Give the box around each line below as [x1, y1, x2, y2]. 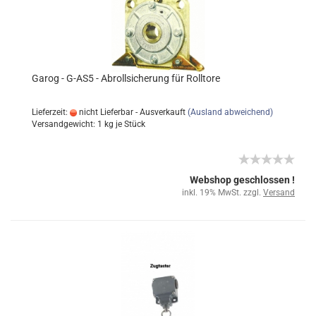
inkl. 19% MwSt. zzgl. [182, 188, 263, 197]
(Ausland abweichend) [188, 107, 273, 117]
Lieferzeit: [32, 107, 70, 117]
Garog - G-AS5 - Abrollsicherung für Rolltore [32, 73, 220, 84]
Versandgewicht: [32, 119, 97, 129]
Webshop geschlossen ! [190, 174, 295, 186]
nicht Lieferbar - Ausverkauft [77, 107, 186, 117]
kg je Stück [102, 119, 145, 129]
